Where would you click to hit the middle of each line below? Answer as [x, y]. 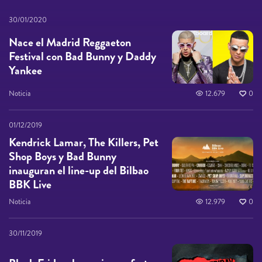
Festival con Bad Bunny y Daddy [82, 57]
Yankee [25, 71]
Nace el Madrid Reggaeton [70, 43]
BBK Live [30, 185]
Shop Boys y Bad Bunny [63, 157]
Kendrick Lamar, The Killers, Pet [84, 143]
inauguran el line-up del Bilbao [79, 171]
